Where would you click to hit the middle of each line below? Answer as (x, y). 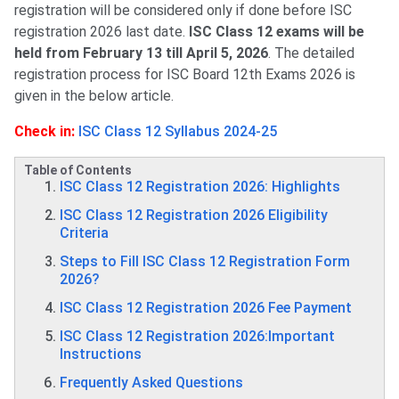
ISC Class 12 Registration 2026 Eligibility (194, 216)
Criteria (84, 233)
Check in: (45, 132)
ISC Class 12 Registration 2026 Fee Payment (206, 308)
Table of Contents (78, 171)
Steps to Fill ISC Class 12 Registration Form (205, 262)
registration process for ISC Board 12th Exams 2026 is (185, 75)
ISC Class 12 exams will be (277, 32)
